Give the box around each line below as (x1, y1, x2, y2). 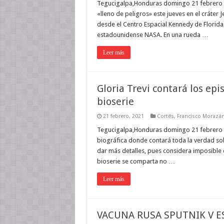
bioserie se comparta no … (96, 157, 175, 165)
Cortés (156, 113, 174, 119)
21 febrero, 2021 (102, 113, 144, 119)
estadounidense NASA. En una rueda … (96, 31, 208, 38)
